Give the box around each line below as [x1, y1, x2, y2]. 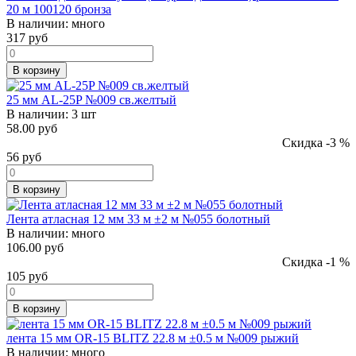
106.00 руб [6, 240, 64, 254]
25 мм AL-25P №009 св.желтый [6, 92, 176, 106]
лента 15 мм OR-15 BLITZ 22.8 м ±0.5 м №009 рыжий [6, 331, 299, 345]
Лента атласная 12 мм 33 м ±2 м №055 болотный [6, 211, 270, 226]
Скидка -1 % [282, 254, 350, 269]
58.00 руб [6, 121, 57, 135]
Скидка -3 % [282, 135, 350, 149]
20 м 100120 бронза [6, 2, 111, 16]
